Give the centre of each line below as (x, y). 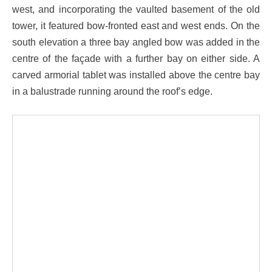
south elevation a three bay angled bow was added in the (136, 42)
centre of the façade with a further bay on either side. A (136, 59)
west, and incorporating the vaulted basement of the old (136, 9)
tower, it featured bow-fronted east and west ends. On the (136, 26)
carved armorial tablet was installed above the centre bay (136, 75)
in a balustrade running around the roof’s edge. (112, 91)
